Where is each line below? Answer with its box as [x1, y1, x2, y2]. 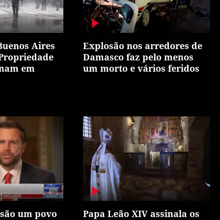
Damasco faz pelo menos [83, 51, 194, 63]
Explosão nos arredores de [83, 39, 203, 52]
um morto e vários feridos [83, 62, 200, 74]
